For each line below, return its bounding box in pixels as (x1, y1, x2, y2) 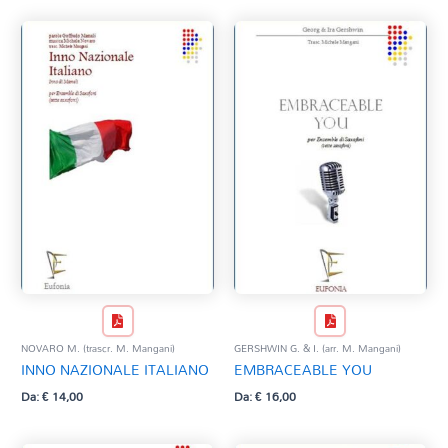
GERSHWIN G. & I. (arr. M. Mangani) (234, 337, 401, 358)
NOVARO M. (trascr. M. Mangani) (21, 337, 176, 358)
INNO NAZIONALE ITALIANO (21, 355, 210, 383)
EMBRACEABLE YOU (234, 355, 372, 383)
